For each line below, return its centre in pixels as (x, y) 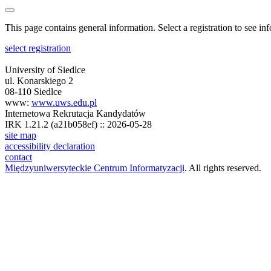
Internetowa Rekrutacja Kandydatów (75, 113)
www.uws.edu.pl (64, 103)
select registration (38, 48)
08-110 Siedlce (33, 92)
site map (21, 135)
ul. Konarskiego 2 (39, 81)
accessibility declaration (50, 146)
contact (18, 157)
